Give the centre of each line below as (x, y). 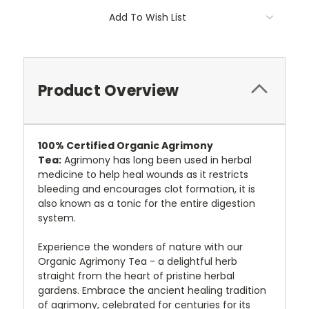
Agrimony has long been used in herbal (158, 160)
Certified (91, 146)
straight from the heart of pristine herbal (136, 276)
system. (57, 218)
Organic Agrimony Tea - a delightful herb (138, 262)
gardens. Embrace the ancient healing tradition (152, 291)
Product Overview (108, 91)
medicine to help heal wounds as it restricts (143, 175)
